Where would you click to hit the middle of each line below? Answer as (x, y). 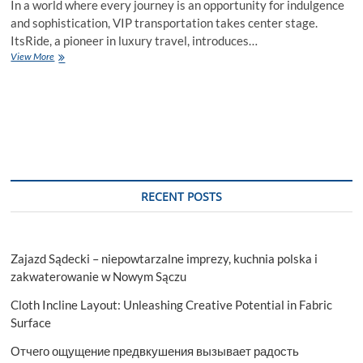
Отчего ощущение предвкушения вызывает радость (155, 351)
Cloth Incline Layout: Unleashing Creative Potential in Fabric (172, 305)
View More (33, 57)
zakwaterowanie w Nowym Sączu (99, 277)
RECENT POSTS (181, 197)
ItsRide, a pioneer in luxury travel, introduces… (135, 41)
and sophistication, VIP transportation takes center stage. (164, 23)
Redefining (75, 100)
